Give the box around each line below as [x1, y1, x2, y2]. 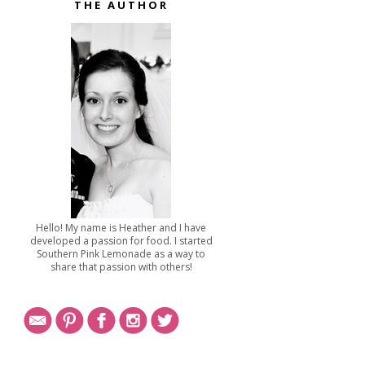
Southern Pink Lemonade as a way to [37, 247, 205, 261]
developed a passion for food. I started [29, 234, 213, 248]
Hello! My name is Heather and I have [36, 221, 206, 235]
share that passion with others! [50, 260, 192, 274]
